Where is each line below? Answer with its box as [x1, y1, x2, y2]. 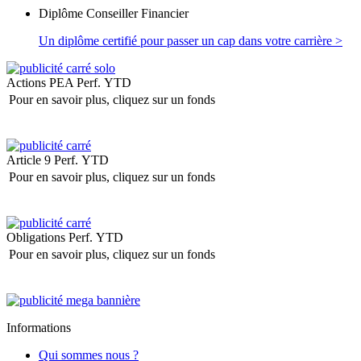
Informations [6, 321, 71, 335]
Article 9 [6, 153, 51, 168]
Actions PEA [6, 76, 73, 90]
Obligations [6, 230, 65, 245]
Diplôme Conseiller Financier [39, 6, 189, 21]
